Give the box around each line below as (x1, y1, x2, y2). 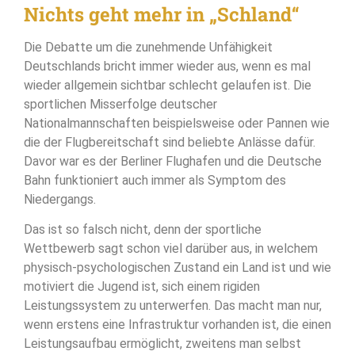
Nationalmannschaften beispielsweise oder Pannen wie (24, 115, 330, 131)
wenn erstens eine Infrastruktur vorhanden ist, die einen (24, 317, 331, 333)
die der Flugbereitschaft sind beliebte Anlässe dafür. (24, 134, 315, 150)
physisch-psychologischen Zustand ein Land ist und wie (24, 260, 331, 276)
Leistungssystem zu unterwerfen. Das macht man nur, (24, 298, 322, 314)
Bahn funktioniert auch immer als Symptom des (24, 172, 286, 188)
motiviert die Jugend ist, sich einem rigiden (24, 279, 260, 295)
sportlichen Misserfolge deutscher (24, 96, 217, 112)
